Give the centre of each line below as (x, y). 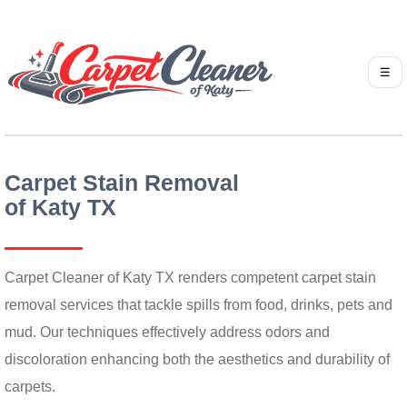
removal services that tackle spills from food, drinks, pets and (199, 305)
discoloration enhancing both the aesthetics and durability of (197, 359)
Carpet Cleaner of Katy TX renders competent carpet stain (190, 278)
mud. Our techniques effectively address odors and (167, 332)
